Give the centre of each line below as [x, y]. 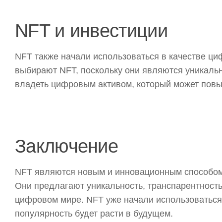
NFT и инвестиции [91, 31]
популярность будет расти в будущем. [94, 214]
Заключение [66, 146]
